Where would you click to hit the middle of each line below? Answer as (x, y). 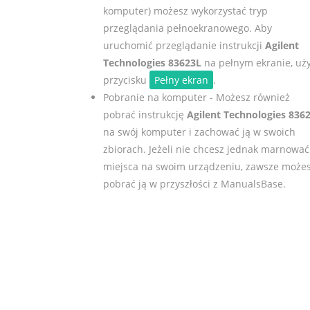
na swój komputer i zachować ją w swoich (199, 131)
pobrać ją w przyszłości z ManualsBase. (194, 183)
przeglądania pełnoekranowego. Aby (187, 28)
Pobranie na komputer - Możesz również (196, 97)
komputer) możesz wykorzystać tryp (185, 10)
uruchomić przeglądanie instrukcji (184, 45)
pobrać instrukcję (145, 114)
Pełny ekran (181, 80)
